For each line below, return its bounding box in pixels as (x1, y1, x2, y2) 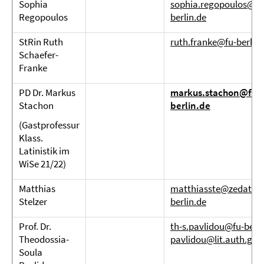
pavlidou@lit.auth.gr (170, 233, 256, 246)
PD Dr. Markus (19, 86, 75, 99)
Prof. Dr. (19, 220, 51, 233)
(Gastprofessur (19, 118, 80, 131)
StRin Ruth (19, 35, 63, 48)
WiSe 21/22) (19, 157, 66, 170)
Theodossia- (19, 233, 69, 246)
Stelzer (19, 195, 47, 208)
